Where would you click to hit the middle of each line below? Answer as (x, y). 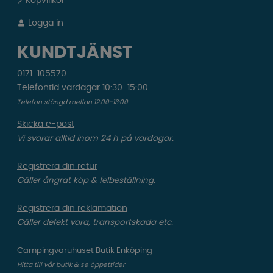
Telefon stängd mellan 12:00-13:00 (73, 102)
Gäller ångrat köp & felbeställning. (86, 181)
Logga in (45, 23)
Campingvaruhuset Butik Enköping (85, 251)
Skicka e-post (46, 125)
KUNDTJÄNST (75, 53)
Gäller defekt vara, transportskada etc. (95, 223)
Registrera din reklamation (72, 209)
